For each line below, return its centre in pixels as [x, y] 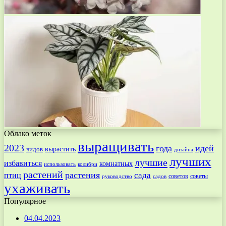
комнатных [116, 164]
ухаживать [37, 189]
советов [178, 176]
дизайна [184, 150]
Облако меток [28, 134]
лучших [190, 162]
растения [82, 175]
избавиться [23, 163]
